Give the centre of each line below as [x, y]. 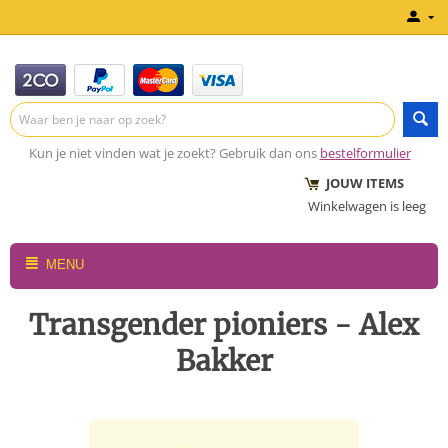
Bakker [224, 361]
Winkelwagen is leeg [367, 206]
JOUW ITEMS [356, 183]
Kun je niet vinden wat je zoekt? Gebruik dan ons [172, 153]
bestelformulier [365, 153]
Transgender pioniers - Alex [224, 325]
